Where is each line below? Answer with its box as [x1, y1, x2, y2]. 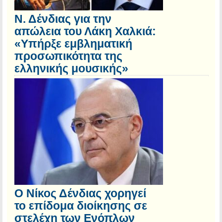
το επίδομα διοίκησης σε [14, 199, 147, 213]
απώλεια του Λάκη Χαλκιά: [14, 25, 156, 38]
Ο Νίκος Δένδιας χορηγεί [14, 187, 146, 200]
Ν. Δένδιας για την [14, 12, 111, 26]
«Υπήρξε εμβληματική [14, 37, 132, 51]
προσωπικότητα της [14, 50, 122, 63]
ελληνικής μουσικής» [14, 62, 128, 75]
